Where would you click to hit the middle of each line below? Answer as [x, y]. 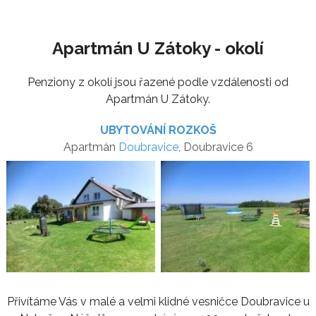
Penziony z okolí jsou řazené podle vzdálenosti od [158, 82]
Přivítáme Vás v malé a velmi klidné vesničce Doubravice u [158, 301]
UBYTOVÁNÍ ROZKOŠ [158, 130]
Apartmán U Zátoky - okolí [158, 48]
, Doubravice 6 [215, 147]
